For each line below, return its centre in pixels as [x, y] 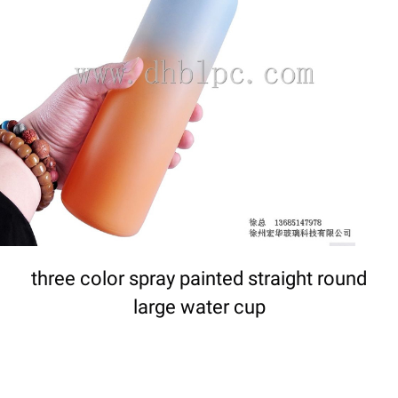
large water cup [199, 306]
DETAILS [178, 71]
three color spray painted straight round [199, 278]
